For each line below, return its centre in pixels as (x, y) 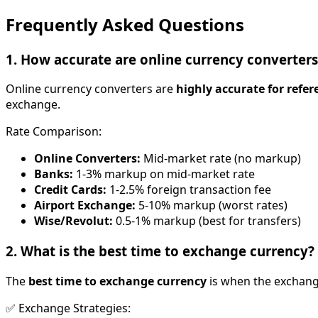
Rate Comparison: (54, 132)
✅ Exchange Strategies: (68, 308)
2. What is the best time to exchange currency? (160, 251)
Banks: (54, 174)
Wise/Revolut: (73, 221)
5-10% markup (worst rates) (212, 205)
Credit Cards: (70, 190)
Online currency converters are (89, 89)
